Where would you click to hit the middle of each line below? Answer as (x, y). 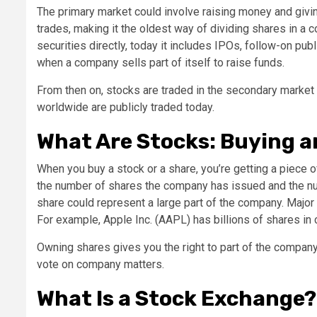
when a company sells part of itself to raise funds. (161, 62)
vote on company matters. (100, 264)
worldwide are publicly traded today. (126, 107)
